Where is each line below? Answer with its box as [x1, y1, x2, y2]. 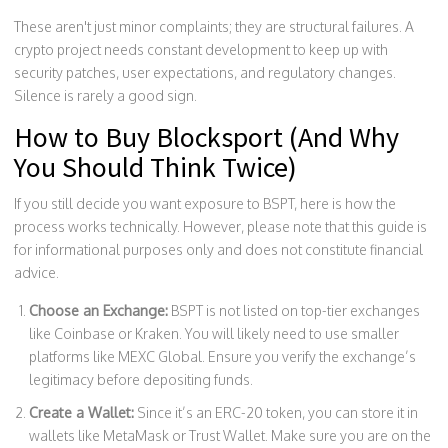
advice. [14, 263, 59, 281]
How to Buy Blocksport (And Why [14, 118, 399, 155]
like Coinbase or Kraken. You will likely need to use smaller [29, 324, 399, 342]
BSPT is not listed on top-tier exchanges [168, 301, 420, 319]
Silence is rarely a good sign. [14, 86, 197, 104]
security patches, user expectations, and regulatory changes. [14, 63, 396, 81]
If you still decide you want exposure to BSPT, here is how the [14, 194, 396, 212]
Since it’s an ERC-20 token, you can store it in [134, 403, 418, 421]
